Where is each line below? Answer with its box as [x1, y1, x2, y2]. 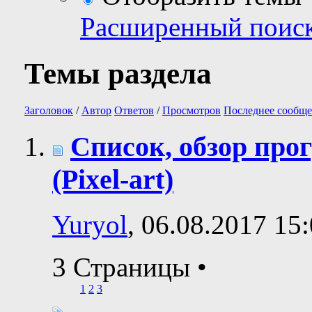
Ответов [114, 104, 154, 117]
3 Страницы [52, 251, 197, 282]
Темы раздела [24, 57, 212, 91]
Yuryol [52, 209, 127, 240]
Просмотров [162, 104, 221, 117]
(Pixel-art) [52, 163, 173, 195]
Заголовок [24, 104, 73, 117]
